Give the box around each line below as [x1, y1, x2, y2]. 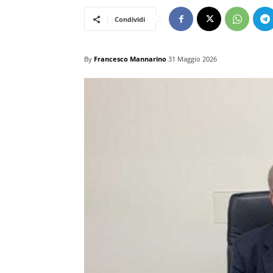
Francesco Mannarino [94, 54, 166, 63]
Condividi [115, 14, 145, 24]
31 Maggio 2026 [168, 54, 217, 64]
